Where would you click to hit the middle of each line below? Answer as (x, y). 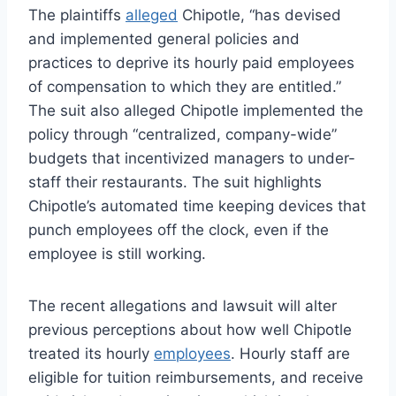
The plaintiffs (77, 15)
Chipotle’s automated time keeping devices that (197, 206)
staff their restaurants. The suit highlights (175, 182)
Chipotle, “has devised (259, 15)
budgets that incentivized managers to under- (192, 158)
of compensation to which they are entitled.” (185, 86)
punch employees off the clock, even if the (179, 229)
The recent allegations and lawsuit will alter (183, 305)
